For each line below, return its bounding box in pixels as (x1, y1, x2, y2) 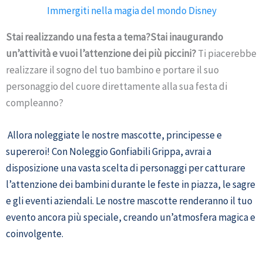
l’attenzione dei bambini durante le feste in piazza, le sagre (6, 177, 255, 191)
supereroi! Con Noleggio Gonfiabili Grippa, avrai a (6, 144, 211, 158)
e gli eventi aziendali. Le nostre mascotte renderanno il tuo (6, 194, 252, 207)
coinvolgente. (6, 227, 63, 240)
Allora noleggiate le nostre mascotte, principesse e (6, 128, 222, 141)
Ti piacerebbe (196, 46, 257, 60)
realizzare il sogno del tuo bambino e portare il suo (6, 63, 219, 76)
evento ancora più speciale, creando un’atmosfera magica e (6, 210, 255, 224)
